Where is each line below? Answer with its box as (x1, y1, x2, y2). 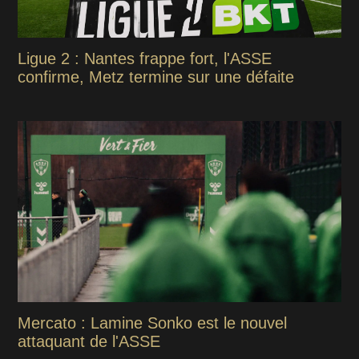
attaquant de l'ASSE (18, 333, 161, 351)
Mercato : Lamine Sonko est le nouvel (18, 314, 288, 333)
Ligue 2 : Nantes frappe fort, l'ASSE (18, 50, 272, 68)
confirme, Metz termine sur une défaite (18, 68, 295, 87)
